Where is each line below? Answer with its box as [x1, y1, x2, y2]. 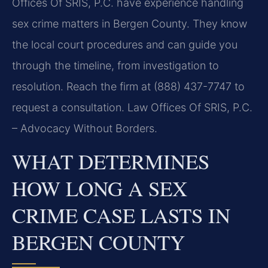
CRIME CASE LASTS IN [12, 200, 230, 229]
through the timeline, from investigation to [12, 59, 219, 72]
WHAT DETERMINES [12, 147, 209, 175]
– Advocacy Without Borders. [12, 122, 157, 135]
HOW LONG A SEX [12, 173, 187, 202]
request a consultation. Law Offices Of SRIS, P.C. [12, 101, 252, 114]
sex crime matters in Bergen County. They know [12, 17, 247, 31]
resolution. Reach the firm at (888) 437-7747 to [12, 80, 245, 93]
